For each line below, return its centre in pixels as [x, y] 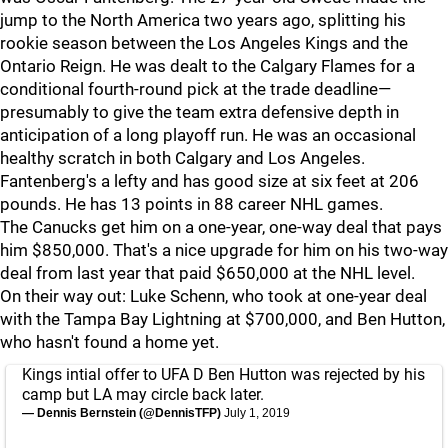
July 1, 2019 [257, 413]
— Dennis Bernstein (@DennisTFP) [123, 413]
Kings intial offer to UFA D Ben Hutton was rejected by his [223, 374]
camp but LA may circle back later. [143, 394]
